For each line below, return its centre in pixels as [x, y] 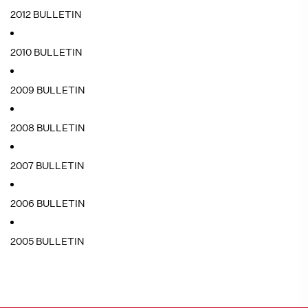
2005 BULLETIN [47, 241]
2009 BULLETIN [48, 90]
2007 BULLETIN [47, 166]
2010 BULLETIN [46, 52]
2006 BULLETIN [48, 203]
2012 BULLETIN [46, 14]
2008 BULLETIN [48, 128]
